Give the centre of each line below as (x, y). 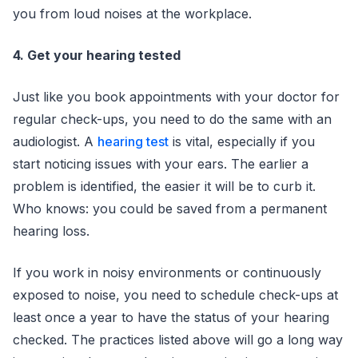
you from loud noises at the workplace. (132, 14)
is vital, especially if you (242, 141)
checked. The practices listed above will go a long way (178, 340)
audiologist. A (55, 141)
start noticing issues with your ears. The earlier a (161, 164)
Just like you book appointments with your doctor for (176, 97)
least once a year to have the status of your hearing (171, 317)
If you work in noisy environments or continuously (167, 272)
